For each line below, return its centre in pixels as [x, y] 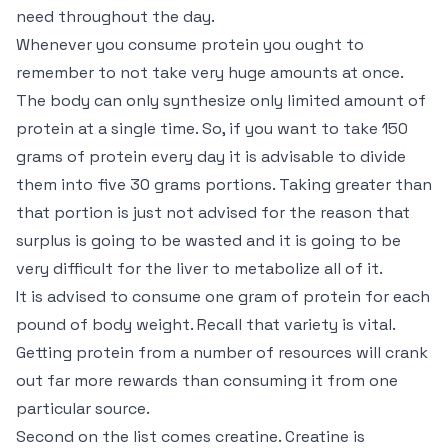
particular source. [83, 408]
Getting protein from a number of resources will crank [222, 352]
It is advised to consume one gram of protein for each [223, 296]
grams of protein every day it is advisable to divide [211, 156]
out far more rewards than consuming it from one [207, 380]
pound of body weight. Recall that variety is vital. [205, 324]
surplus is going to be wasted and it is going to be [208, 240]
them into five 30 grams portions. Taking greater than [224, 184]
